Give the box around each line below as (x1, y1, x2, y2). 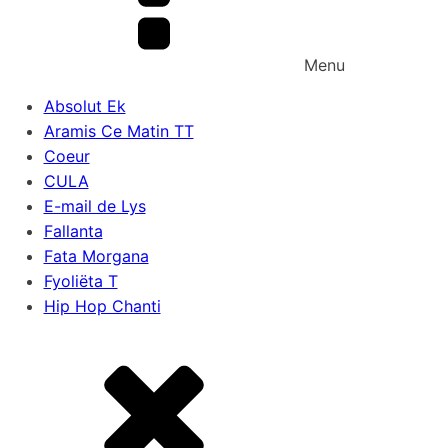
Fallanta (43, 221, 103, 241)
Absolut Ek (43, 96, 126, 116)
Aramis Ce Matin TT (43, 121, 194, 141)
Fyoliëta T (43, 271, 118, 291)
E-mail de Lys (43, 196, 146, 216)
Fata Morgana (43, 246, 149, 266)
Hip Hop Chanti (43, 296, 161, 316)
